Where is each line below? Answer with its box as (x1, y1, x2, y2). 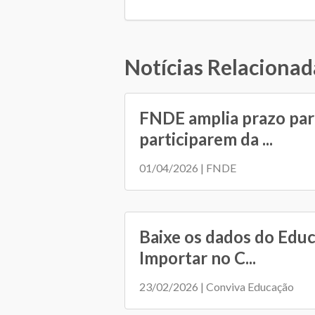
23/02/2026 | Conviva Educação (139, 280, 294, 294)
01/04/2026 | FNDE (139, 161, 236, 175)
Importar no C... (139, 247, 256, 269)
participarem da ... (139, 129, 273, 150)
